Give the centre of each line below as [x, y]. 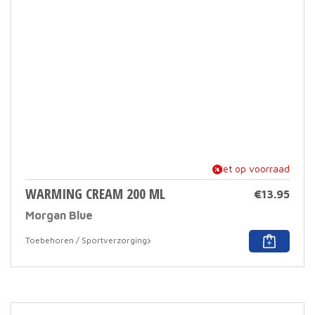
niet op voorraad [251, 168]
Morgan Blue [59, 215]
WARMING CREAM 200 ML [95, 194]
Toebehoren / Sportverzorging [86, 240]
